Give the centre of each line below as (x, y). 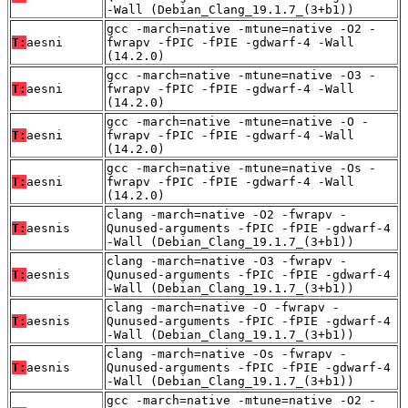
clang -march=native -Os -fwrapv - (227, 353)
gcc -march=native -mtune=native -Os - (241, 168)
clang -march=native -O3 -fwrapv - (227, 260)
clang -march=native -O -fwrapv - (223, 307)
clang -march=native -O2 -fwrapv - (227, 214)
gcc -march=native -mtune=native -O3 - (241, 75)
